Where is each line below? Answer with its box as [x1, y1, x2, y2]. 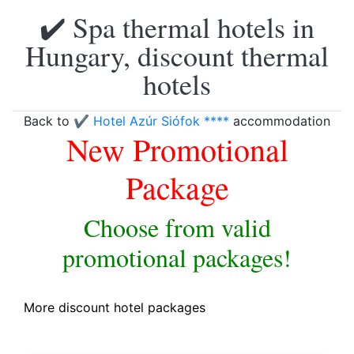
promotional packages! [62, 240, 292, 274]
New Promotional [66, 128, 288, 170]
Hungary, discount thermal [25, 36, 329, 74]
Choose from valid [83, 210, 271, 244]
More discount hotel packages [24, 299, 205, 315]
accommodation [229, 113, 330, 129]
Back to [24, 113, 73, 129]
